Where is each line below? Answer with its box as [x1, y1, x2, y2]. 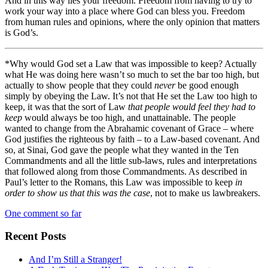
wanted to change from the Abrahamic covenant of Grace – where [5, 123, 254, 133]
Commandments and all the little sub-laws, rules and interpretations [5, 155, 257, 166]
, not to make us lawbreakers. [150, 187, 260, 198]
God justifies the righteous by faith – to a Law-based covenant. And [5, 133, 260, 144]
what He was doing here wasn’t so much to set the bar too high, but [5, 69, 259, 80]
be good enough [175, 80, 239, 90]
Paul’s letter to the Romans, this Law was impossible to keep [5, 176, 235, 187]
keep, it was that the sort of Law [5, 101, 128, 112]
